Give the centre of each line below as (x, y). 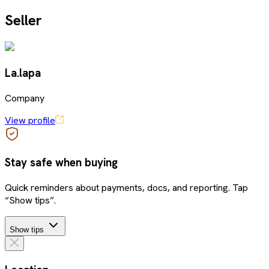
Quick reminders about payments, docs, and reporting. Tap (126, 188)
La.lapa (23, 73)
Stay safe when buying (61, 163)
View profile (30, 120)
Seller (23, 20)
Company (25, 98)
